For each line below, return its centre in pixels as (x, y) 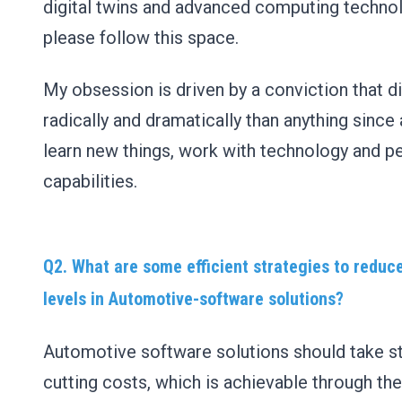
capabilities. (92, 181)
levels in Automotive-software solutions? (196, 299)
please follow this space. (143, 38)
